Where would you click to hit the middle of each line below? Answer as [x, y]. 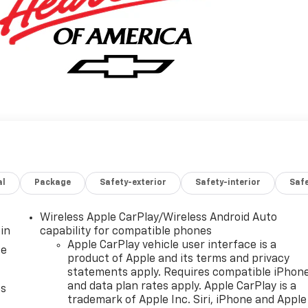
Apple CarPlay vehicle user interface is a [172, 246]
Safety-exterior [133, 183]
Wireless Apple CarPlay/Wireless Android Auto [159, 218]
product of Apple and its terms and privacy [179, 260]
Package [53, 183]
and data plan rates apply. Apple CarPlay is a [182, 287]
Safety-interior [228, 183]
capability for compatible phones [126, 232]
